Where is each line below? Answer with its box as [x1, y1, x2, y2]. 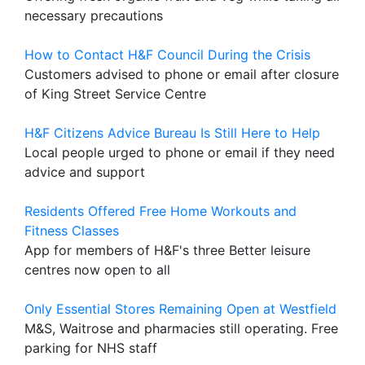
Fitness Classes [24, 222, 119, 239]
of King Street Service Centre [24, 86, 206, 102]
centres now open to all [24, 262, 170, 278]
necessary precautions [24, 7, 163, 24]
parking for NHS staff [24, 340, 157, 356]
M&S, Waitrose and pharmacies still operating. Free [24, 320, 338, 336]
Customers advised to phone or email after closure [24, 66, 339, 82]
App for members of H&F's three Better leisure [24, 242, 310, 258]
